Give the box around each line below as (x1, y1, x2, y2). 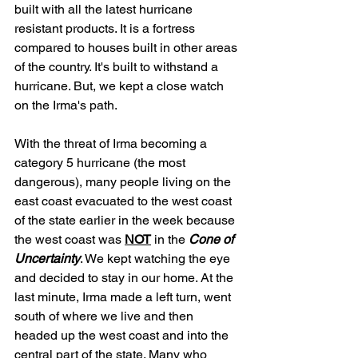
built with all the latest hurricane (14, 2, 196, 18)
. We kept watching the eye (80, 251, 233, 267)
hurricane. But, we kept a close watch (14, 78, 227, 94)
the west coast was (14, 232, 125, 248)
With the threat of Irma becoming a (14, 136, 210, 152)
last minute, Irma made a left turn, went (14, 289, 234, 305)
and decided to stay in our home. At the (14, 270, 237, 286)
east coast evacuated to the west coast (14, 193, 235, 209)
